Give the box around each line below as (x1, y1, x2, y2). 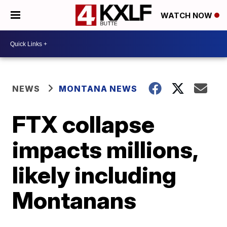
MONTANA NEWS (59, 84, 138, 94)
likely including (12, 161, 177, 189)
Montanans (12, 186, 137, 214)
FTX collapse (12, 110, 155, 138)
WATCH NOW (161, 11, 214, 21)
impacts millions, (12, 135, 198, 164)
